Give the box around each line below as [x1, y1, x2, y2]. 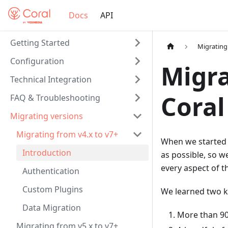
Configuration [10, 55, 64, 67]
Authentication [22, 165, 79, 177]
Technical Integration [10, 74, 92, 85]
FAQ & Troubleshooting [10, 92, 100, 103]
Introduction [22, 147, 71, 158]
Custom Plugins [22, 184, 83, 195]
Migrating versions [10, 110, 83, 122]
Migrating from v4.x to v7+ [16, 129, 118, 140]
